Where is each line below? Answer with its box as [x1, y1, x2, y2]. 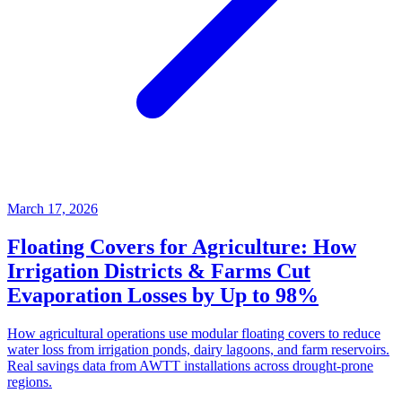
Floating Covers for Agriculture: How [7, 235, 356, 259]
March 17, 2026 [7, 201, 98, 217]
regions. [7, 374, 52, 390]
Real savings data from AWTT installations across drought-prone [7, 358, 373, 374]
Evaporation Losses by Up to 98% [7, 284, 319, 308]
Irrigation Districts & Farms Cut [7, 259, 310, 284]
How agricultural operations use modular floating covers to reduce [7, 326, 380, 342]
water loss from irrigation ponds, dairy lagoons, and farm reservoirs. [7, 342, 389, 358]
